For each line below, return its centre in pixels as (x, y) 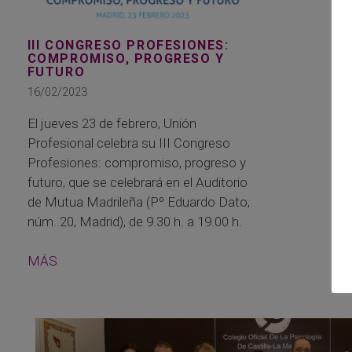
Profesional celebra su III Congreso (128, 143)
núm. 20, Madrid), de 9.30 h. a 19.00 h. (134, 221)
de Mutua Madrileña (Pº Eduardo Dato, (138, 202)
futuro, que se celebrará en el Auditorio (137, 182)
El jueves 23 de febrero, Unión (112, 123)
